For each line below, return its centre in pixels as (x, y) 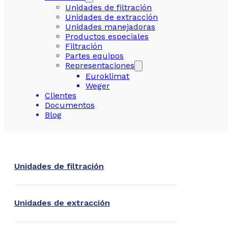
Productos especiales (107, 36)
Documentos (70, 105)
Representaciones (100, 65)
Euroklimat (107, 76)
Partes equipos (94, 56)
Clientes (61, 95)
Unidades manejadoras (110, 27)
